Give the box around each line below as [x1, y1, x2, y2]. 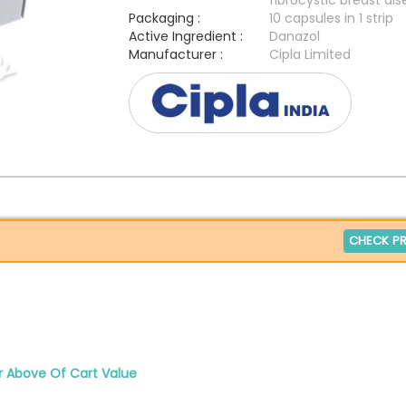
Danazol [268, 27, 320, 45]
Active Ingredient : [128, 27, 243, 45]
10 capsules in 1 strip [268, 9, 393, 27]
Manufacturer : [128, 45, 223, 63]
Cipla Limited [268, 45, 351, 63]
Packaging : [128, 9, 200, 27]
